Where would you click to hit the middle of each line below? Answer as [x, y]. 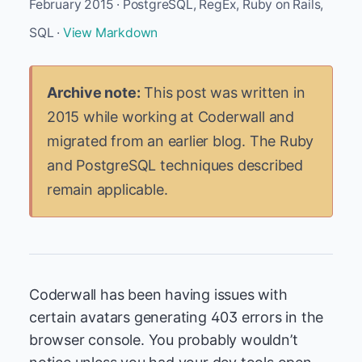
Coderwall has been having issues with [158, 295]
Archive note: [94, 93]
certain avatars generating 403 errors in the [177, 317]
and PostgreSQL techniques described [175, 165]
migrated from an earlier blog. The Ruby [181, 141]
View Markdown [110, 33]
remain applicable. [107, 189]
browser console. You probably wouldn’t [164, 340]
